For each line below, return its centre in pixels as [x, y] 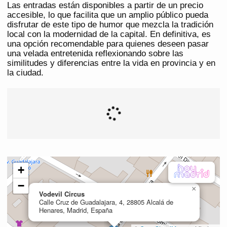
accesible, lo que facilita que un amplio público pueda [108, 15]
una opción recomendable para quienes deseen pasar [108, 44]
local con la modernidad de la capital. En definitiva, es [109, 34]
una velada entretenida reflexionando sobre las [95, 54]
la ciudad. [25, 73]
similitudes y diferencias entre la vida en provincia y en [111, 63]
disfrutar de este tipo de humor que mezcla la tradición [110, 25]
